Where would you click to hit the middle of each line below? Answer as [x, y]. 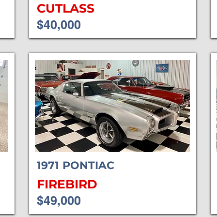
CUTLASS [65, 8]
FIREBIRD [67, 184]
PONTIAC [88, 165]
